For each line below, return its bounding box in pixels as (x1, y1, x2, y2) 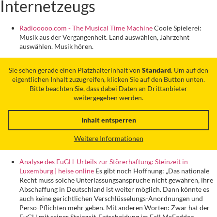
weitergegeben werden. (74, 93, 143, 102)
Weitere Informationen (74, 134, 143, 142)
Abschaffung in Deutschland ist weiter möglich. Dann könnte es (19, 185, 209, 194)
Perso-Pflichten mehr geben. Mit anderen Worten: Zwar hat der (19, 203, 210, 212)
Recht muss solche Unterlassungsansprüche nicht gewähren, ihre (19, 176, 213, 185)
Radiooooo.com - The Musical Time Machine (19, 23, 153, 32)
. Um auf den (171, 65, 208, 74)
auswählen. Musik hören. (19, 42, 93, 50)
